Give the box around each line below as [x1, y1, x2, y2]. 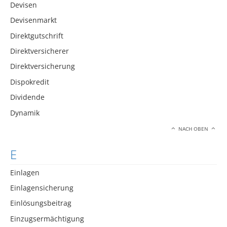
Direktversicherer [10, 46, 69, 56]
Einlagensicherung [10, 182, 73, 193]
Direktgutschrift [10, 30, 63, 41]
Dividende [10, 92, 45, 102]
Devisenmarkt [10, 15, 57, 25]
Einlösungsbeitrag [10, 198, 71, 208]
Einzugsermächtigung [10, 213, 84, 223]
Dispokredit [10, 77, 49, 87]
